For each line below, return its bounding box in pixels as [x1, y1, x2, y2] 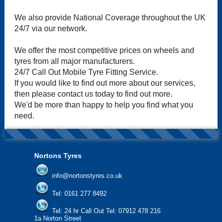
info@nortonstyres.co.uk [52, 171, 122, 179]
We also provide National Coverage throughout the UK [14, 13, 206, 22]
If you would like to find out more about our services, [14, 79, 195, 88]
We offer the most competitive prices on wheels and [14, 46, 194, 55]
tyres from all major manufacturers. [14, 57, 135, 66]
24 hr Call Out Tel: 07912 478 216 [64, 207, 161, 215]
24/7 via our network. [14, 24, 87, 33]
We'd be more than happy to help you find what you [14, 101, 193, 110]
